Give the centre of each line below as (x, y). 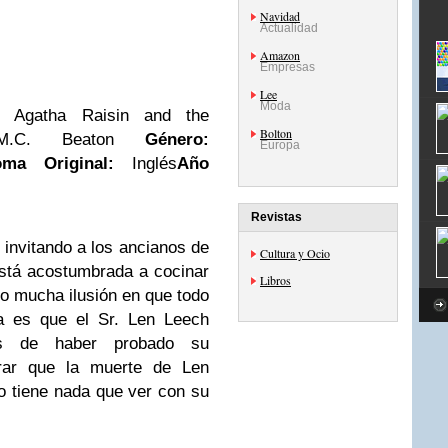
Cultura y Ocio (295, 253)
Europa (280, 145)
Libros (275, 280)
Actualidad (289, 28)
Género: (177, 139)
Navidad (280, 16)
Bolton (276, 133)
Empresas (287, 67)
